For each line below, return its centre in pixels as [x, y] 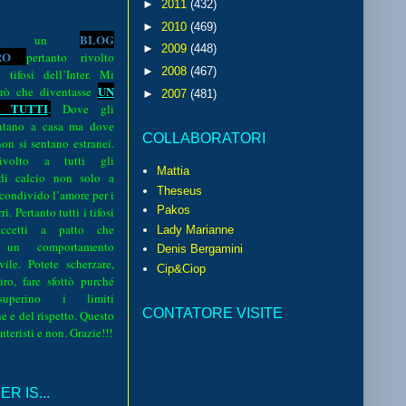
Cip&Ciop [182, 268]
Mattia [174, 171]
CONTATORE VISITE [213, 314]
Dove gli [88, 108]
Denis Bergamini [200, 249]
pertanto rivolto [70, 57]
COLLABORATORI [204, 139]
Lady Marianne [196, 229]
